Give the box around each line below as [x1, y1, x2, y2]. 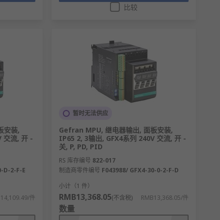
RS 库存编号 [58, 156, 91, 165]
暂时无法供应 [72, 109, 108, 118]
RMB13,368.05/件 [140, 193, 189, 202]
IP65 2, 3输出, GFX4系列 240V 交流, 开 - [58, 134, 186, 143]
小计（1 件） [58, 182, 93, 191]
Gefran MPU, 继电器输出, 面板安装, [58, 125, 173, 135]
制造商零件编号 [58, 166, 100, 175]
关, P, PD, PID [58, 142, 103, 152]
